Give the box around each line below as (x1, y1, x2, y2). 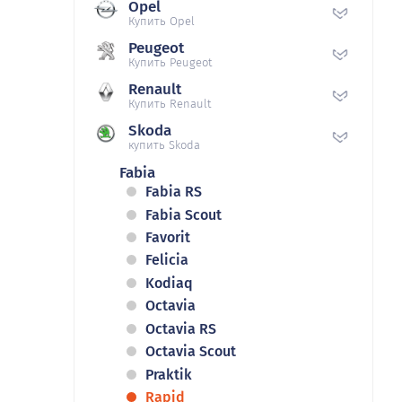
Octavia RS (145, 319, 216, 337)
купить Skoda (128, 138, 200, 153)
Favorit (145, 228, 190, 246)
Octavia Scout (145, 343, 236, 361)
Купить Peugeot (128, 56, 212, 70)
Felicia (145, 251, 188, 269)
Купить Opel (128, 14, 195, 29)
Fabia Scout (145, 205, 222, 223)
